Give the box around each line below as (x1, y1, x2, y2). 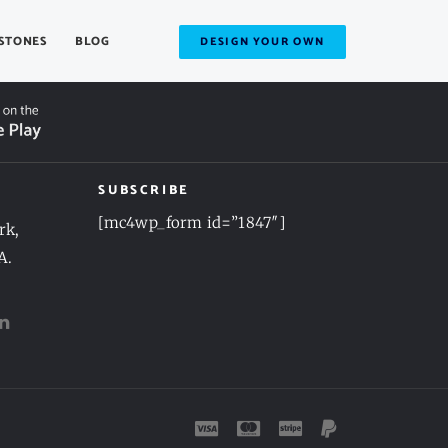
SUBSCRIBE (98, 180, 190, 202)
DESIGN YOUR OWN (200, 32, 325, 51)
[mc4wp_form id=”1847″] (98, 213, 286, 233)
